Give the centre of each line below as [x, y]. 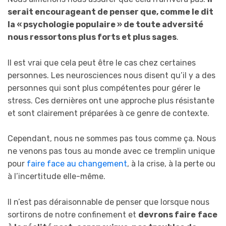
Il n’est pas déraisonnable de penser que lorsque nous [108, 202]
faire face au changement [77, 164]
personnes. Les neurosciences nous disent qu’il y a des [111, 75]
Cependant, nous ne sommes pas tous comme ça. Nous [112, 139]
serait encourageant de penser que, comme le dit [110, 12]
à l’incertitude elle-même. [56, 177]
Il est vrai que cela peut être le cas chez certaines [102, 63]
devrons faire [167, 214]
